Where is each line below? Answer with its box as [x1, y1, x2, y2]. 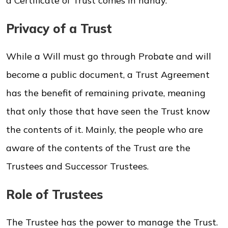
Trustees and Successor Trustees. [6, 160, 149, 172]
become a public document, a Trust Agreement [6, 69, 210, 80]
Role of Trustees [6, 187, 103, 202]
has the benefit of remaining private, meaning [6, 87, 206, 99]
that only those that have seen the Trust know [6, 105, 210, 117]
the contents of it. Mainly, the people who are [6, 124, 203, 135]
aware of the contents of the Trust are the [6, 142, 190, 154]
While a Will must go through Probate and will [6, 50, 211, 62]
